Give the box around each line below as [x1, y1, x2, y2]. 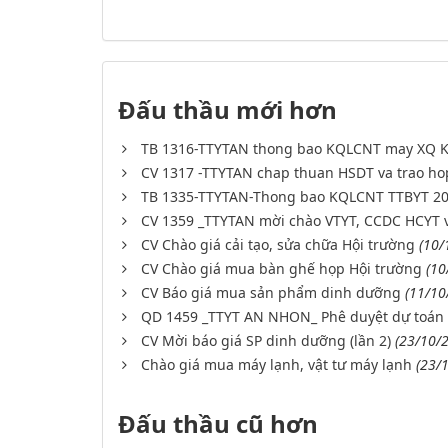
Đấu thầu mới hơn [118, 93, 337, 127]
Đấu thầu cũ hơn [118, 407, 318, 441]
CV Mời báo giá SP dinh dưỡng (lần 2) [141, 331, 391, 351]
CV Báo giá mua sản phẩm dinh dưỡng [141, 283, 401, 303]
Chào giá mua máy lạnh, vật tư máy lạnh [141, 355, 412, 375]
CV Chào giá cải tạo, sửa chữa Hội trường [141, 235, 415, 255]
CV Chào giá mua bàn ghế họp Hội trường [141, 259, 422, 279]
